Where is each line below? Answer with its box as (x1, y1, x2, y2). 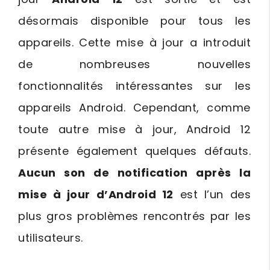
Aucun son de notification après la (18, 165, 251, 180)
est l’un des (173, 187, 251, 202)
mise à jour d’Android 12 (18, 187, 174, 202)
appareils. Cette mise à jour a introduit (18, 35, 251, 50)
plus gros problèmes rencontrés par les (18, 209, 251, 224)
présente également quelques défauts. (18, 143, 251, 159)
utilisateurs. (18, 230, 83, 245)
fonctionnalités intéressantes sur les (18, 78, 251, 93)
